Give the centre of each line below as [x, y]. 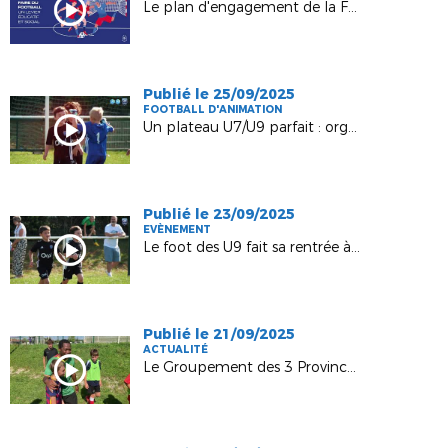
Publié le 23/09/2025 [219, 214]
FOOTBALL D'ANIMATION [213, 109]
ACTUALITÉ [176, 349]
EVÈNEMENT [177, 229]
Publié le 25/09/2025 [219, 94]
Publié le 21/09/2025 [219, 334]
